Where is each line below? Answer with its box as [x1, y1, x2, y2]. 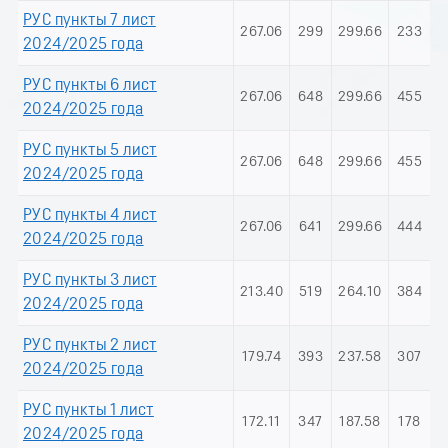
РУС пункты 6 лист [23, 77, 157, 94]
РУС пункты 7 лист [23, 12, 156, 29]
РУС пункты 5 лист [23, 142, 157, 159]
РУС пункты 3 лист [23, 272, 157, 289]
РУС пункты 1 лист [23, 402, 154, 419]
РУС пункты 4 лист [23, 207, 157, 224]
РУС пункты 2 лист [23, 337, 157, 354]
